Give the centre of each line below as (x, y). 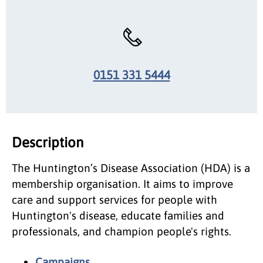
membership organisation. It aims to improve (122, 183)
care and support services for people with (114, 199)
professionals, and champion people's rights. (122, 231)
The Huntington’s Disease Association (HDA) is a (131, 168)
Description (48, 142)
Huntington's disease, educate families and (118, 215)
